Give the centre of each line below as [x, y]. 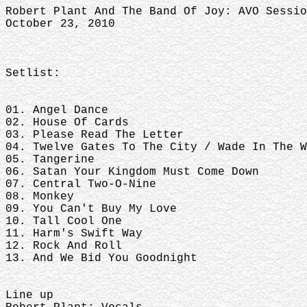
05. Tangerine [50, 160]
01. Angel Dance [57, 110]
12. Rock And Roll [64, 246]
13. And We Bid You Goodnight [101, 258]
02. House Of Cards [67, 123]
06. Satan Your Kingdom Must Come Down [132, 172]
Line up [29, 295]
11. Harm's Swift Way [74, 234]
